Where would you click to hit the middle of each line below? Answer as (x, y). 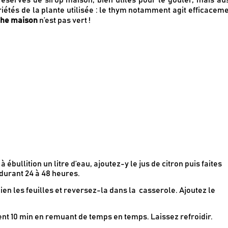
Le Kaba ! (81, 85)
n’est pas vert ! (64, 20)
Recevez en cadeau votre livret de (109, 75)
